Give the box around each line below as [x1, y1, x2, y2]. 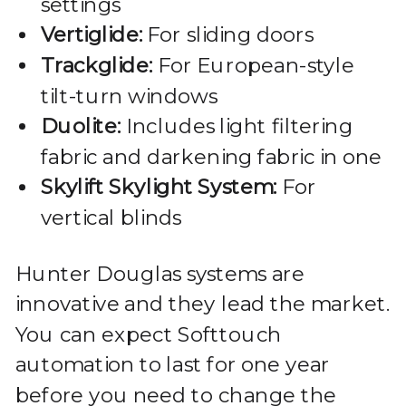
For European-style [152, 53, 354, 78]
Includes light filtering [121, 113, 353, 139]
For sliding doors [141, 23, 314, 47]
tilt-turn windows [40, 83, 217, 108]
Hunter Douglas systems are [14, 261, 305, 285]
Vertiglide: [40, 23, 142, 47]
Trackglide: [40, 53, 152, 78]
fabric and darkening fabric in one [40, 144, 382, 169]
